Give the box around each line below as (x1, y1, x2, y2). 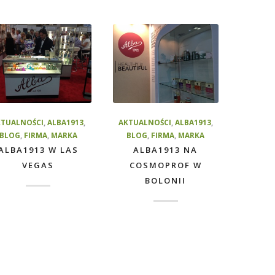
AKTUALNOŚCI (118, 117, 171, 128)
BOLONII (145, 175, 187, 187)
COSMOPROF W (129, 160, 202, 171)
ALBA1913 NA (133, 144, 198, 156)
